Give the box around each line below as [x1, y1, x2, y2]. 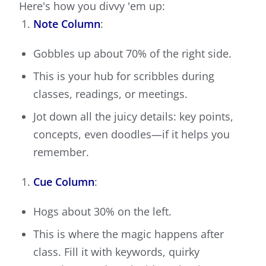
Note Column [33, 17, 100, 31]
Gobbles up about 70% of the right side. [33, 46, 232, 61]
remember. [33, 145, 89, 160]
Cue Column [33, 175, 94, 189]
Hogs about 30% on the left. [33, 204, 172, 219]
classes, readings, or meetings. [33, 87, 188, 102]
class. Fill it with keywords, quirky [33, 245, 199, 259]
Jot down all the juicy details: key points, [33, 109, 233, 124]
